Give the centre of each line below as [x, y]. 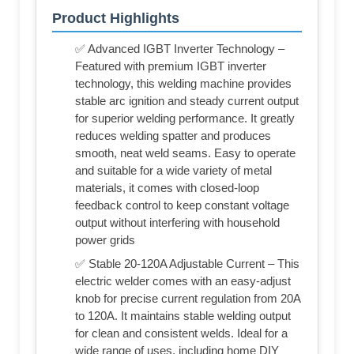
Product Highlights [116, 18]
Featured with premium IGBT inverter [171, 66]
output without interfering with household [177, 222]
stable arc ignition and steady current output [187, 100]
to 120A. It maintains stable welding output [183, 315]
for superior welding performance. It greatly [185, 118]
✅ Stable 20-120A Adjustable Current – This [187, 263]
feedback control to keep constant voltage [182, 205]
